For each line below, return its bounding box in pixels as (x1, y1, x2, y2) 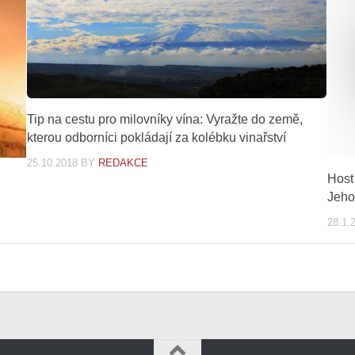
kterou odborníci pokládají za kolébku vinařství (26, 131, 286, 145)
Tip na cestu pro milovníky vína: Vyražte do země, (26, 113, 303, 127)
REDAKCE (97, 157, 148, 170)
